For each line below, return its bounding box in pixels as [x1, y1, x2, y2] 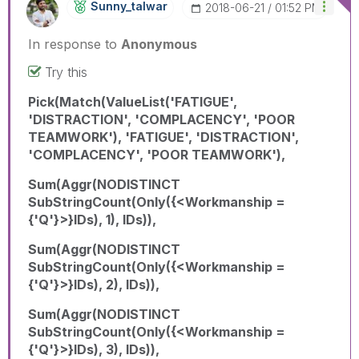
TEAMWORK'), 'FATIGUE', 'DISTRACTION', [28, 128, 299, 145]
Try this [45, 63, 87, 80]
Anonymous [121, 35, 197, 52]
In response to [28, 35, 121, 52]
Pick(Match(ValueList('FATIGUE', [28, 93, 237, 110]
